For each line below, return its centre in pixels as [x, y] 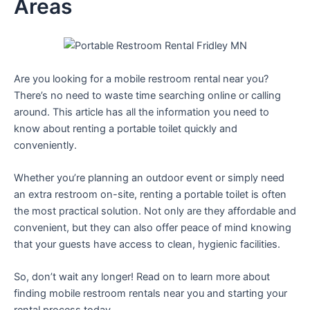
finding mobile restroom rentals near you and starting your [151, 294]
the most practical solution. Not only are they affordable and [155, 211]
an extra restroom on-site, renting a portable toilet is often [150, 194]
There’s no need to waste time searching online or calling [147, 95]
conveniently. [45, 145]
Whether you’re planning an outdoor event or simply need [149, 177]
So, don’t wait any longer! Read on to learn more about [142, 277]
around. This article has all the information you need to [142, 112]
